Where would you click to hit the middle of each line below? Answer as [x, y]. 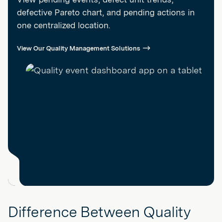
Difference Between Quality [99, 212]
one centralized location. [63, 25]
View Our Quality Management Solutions [79, 48]
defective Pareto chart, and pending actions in [106, 12]
